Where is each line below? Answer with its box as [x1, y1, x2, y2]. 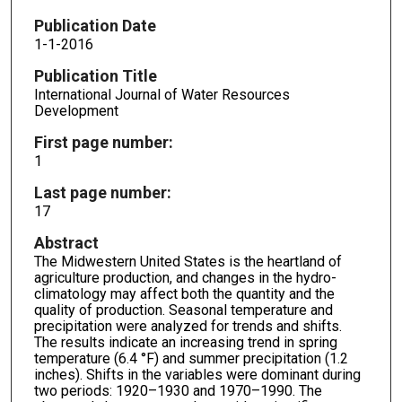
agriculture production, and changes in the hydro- [33, 268, 336, 286]
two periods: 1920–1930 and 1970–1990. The [33, 381, 322, 399]
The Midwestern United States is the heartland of [33, 252, 342, 270]
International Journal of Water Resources [33, 86, 290, 104]
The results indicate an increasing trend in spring [33, 333, 337, 351]
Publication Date [33, 16, 156, 36]
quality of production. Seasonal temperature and [33, 301, 333, 319]
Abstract [33, 232, 99, 252]
